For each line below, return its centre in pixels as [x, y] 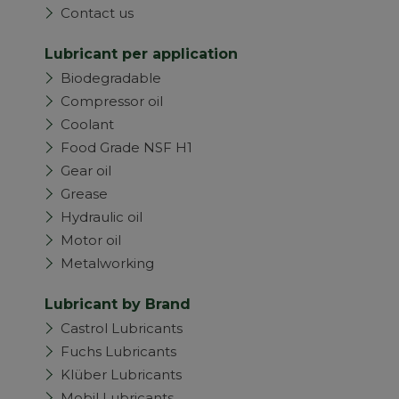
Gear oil [86, 171]
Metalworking [107, 263]
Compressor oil [112, 101]
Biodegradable [111, 78]
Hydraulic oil [102, 217]
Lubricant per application [141, 54]
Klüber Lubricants [121, 375]
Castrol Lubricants [122, 328]
